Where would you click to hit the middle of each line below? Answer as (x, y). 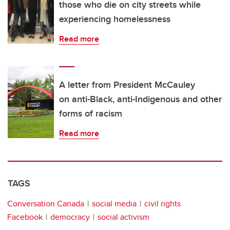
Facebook (25, 217)
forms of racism (92, 113)
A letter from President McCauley (127, 84)
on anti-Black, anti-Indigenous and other (140, 99)
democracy (70, 217)
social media (114, 203)
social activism (123, 217)
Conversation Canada (46, 203)
